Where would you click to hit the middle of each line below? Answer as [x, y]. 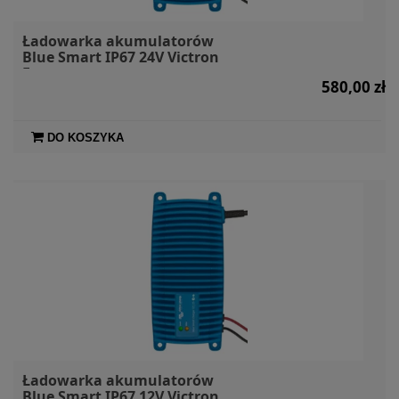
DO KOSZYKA [85, 137]
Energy [47, 73]
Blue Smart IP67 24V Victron [121, 57]
